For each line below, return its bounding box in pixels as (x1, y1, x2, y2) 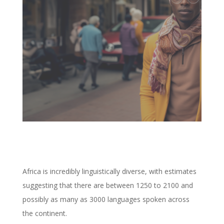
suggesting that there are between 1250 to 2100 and (22, 180, 193, 190)
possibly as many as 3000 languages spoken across (22, 194, 189, 204)
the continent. (22, 208, 67, 218)
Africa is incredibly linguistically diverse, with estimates (22, 166, 196, 176)
